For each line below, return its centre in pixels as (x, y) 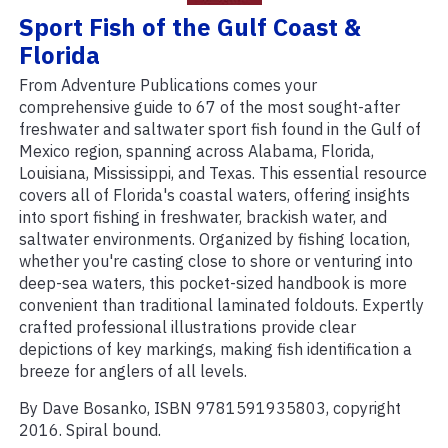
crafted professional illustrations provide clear (187, 327)
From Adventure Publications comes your (168, 85)
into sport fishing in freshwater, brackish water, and (203, 217)
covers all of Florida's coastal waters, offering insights (214, 195)
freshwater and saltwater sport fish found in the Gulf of (220, 129)
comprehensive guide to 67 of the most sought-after (209, 107)
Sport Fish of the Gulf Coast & (190, 27)
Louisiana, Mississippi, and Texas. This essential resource (223, 173)
